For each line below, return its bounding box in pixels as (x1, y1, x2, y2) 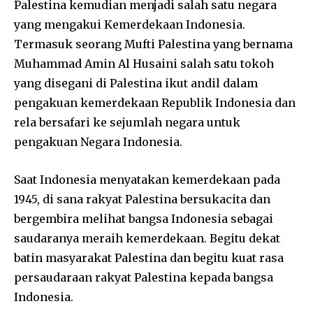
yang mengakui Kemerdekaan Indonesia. (14, 17, 245, 31)
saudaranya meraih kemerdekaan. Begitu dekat (14, 231, 280, 245)
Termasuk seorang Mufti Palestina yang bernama (14, 37, 293, 51)
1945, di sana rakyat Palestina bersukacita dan (14, 192, 270, 206)
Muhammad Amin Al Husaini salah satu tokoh (14, 57, 274, 71)
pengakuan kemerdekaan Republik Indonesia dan (14, 96, 296, 110)
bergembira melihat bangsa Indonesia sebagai (14, 212, 273, 226)
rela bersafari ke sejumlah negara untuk (14, 115, 240, 129)
